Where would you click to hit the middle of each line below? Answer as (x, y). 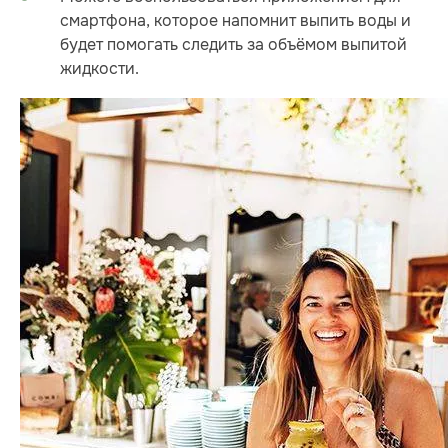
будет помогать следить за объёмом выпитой (233, 45)
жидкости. (99, 69)
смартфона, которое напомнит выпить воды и (235, 21)
